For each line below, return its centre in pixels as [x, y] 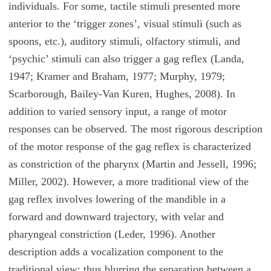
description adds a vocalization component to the [116, 251]
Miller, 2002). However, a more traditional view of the [128, 181]
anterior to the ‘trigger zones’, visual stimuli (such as [125, 23]
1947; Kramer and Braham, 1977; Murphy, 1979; [116, 76]
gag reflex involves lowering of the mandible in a [117, 199]
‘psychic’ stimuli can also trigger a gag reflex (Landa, [126, 58]
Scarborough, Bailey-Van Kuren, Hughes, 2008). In [122, 93]
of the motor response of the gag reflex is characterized [129, 146]
